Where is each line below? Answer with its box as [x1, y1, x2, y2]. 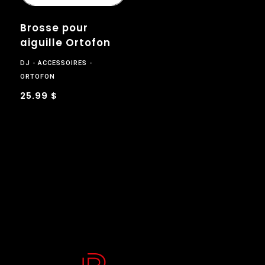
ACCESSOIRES [37, 59, 87, 67]
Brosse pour [20, 21, 88, 35]
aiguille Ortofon [20, 35, 111, 50]
